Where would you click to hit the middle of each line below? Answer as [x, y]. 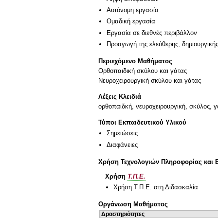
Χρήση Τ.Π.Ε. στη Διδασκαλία [156, 187]
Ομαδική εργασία [131, 21]
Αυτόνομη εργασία [133, 10]
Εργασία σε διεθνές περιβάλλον [152, 33]
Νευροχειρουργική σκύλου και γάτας [150, 80]
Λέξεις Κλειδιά [120, 97]
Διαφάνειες [122, 145]
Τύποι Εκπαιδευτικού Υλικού [142, 123]
